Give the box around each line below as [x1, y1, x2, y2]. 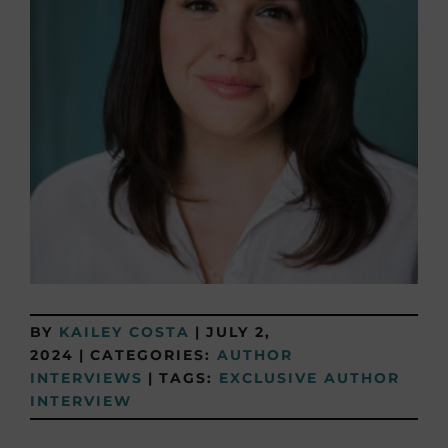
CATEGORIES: [90, 346, 217, 364]
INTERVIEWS [30, 369, 143, 387]
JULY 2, [206, 323, 271, 341]
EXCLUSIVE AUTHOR [219, 369, 400, 387]
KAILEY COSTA [59, 323, 190, 341]
